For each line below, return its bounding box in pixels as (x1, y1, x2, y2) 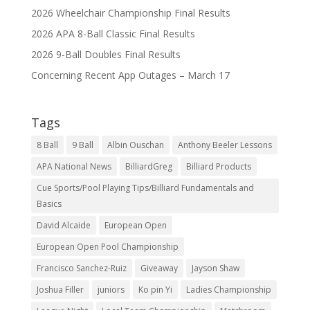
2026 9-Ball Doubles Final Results (30, 47, 181, 61)
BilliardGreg (125, 160, 172, 172)
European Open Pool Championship (36, 240, 179, 253)
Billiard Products (185, 160, 251, 172)
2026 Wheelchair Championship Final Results (30, 6, 230, 19)
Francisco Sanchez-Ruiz (36, 262, 127, 274)
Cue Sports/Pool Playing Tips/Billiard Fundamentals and (36, 181, 254, 194)
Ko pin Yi (138, 283, 172, 295)
